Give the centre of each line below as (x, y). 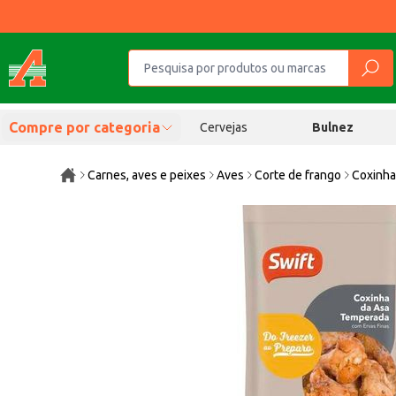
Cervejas (223, 127)
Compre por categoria (84, 127)
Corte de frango (298, 175)
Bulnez (333, 127)
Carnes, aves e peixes (147, 175)
